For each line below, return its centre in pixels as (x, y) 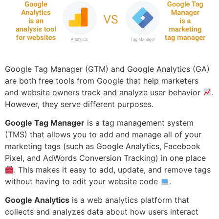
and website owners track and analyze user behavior (104, 92)
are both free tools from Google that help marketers (102, 80)
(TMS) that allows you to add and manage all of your (103, 135)
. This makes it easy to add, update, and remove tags (112, 170)
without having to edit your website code (83, 182)
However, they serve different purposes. (79, 104)
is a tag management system (139, 123)
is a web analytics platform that (129, 200)
